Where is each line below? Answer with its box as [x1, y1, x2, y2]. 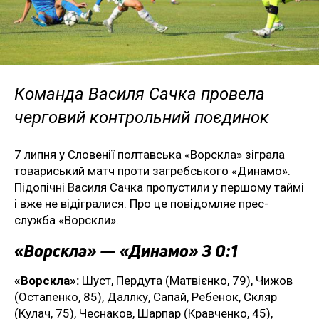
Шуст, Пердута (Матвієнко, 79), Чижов [79, 273, 293, 288]
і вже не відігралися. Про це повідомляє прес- [14, 196, 268, 211]
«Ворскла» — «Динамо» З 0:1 [14, 239, 237, 262]
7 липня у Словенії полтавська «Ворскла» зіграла [14, 147, 285, 162]
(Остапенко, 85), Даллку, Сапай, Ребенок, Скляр [14, 289, 277, 304]
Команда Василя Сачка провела [14, 83, 265, 104]
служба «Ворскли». [14, 212, 119, 227]
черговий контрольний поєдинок [14, 107, 269, 127]
